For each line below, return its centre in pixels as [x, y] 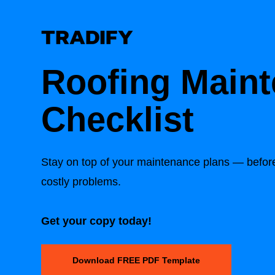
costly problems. [81, 181]
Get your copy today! [96, 221]
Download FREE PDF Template [136, 261]
